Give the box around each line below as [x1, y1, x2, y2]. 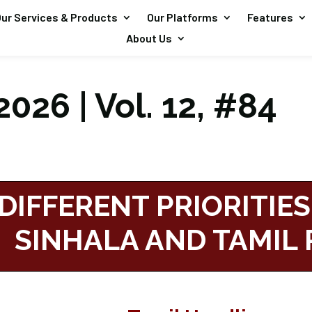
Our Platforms [146, 10, 218, 24]
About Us [125, 31, 172, 45]
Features [247, 10, 293, 24]
